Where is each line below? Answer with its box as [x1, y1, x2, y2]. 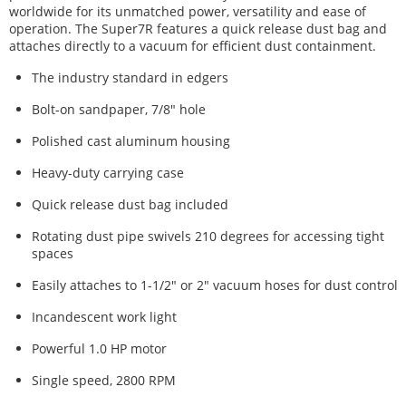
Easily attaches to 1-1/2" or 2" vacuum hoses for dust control [32, 276, 398, 294]
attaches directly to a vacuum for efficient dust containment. [9, 37, 376, 54]
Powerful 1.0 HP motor [32, 340, 167, 357]
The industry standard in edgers [32, 69, 228, 86]
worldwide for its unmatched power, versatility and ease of [9, 3, 366, 20]
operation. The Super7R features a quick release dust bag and [9, 20, 387, 37]
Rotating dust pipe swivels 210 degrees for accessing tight [32, 227, 384, 245]
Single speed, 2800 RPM [32, 372, 176, 389]
